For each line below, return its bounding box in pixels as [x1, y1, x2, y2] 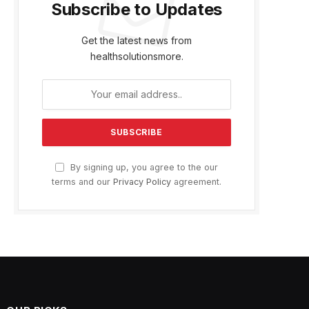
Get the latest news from [81, 34, 192, 46]
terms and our [52, 176, 113, 187]
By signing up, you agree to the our [68, 161, 218, 172]
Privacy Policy [113, 176, 171, 187]
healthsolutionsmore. [90, 50, 183, 62]
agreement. [171, 176, 221, 187]
